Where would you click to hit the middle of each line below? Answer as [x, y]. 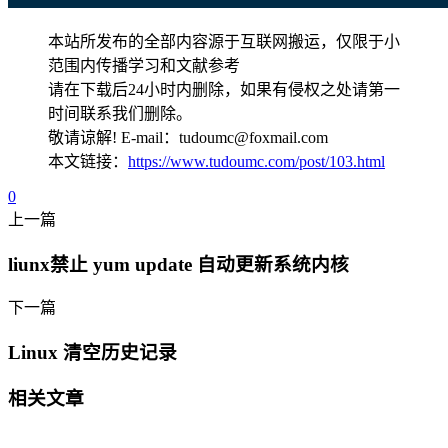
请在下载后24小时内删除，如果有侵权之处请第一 [224, 89]
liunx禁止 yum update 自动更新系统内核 [178, 264]
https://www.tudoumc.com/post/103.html [256, 161]
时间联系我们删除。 [120, 113]
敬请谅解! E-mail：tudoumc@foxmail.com [188, 137]
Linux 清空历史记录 [92, 353]
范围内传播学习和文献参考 [144, 65]
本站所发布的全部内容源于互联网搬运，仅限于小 [224, 41]
